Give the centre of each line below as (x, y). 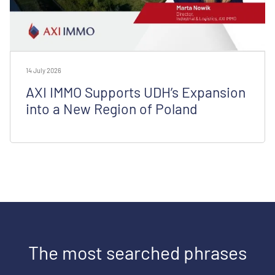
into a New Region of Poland (112, 108)
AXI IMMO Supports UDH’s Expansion (136, 92)
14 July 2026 (44, 70)
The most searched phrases (137, 252)
